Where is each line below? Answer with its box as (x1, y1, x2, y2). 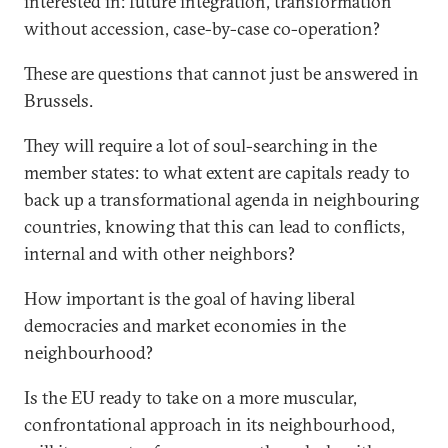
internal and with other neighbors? (24, 242, 295, 265)
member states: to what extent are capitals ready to (24, 161, 410, 184)
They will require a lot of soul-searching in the (24, 134, 377, 157)
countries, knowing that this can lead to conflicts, (24, 215, 405, 238)
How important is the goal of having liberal (24, 287, 355, 310)
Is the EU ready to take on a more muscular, (24, 386, 357, 409)
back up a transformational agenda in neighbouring (24, 188, 419, 211)
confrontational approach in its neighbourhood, (24, 413, 395, 436)
